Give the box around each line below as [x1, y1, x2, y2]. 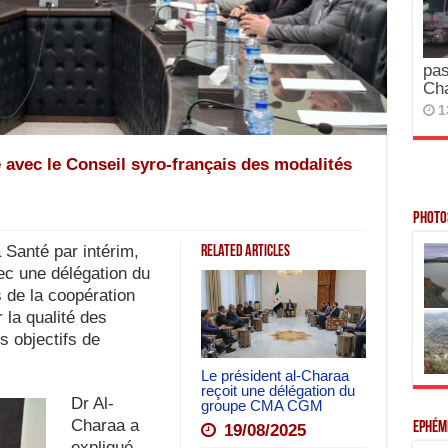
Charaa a [70, 416, 139, 435]
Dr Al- [70, 394, 114, 413]
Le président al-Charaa [200, 366, 349, 384]
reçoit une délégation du [200, 381, 355, 399]
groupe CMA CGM [200, 396, 323, 414]
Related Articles [200, 244, 290, 260]
